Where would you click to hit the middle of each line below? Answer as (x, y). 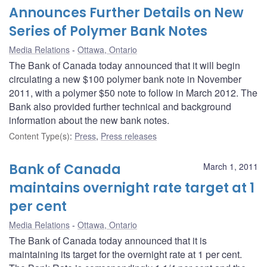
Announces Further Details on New (126, 13)
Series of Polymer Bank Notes (108, 31)
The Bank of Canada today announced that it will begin (125, 65)
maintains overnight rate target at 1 (132, 188)
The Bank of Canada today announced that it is (108, 240)
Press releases (129, 136)
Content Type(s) (39, 136)
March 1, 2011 (231, 166)
